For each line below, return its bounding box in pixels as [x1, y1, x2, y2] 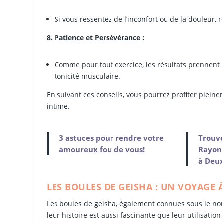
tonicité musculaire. [55, 71, 121, 81]
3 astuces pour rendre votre [59, 133, 164, 143]
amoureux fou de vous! [59, 144, 145, 155]
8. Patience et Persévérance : [47, 32, 145, 42]
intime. [47, 101, 70, 111]
